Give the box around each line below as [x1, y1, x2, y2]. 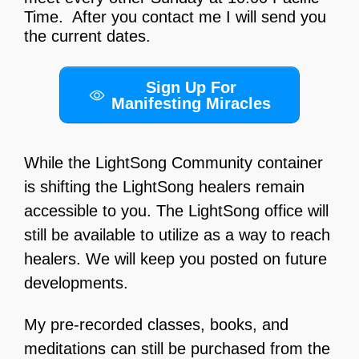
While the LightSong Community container [24, 154, 323, 172]
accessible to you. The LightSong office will [24, 202, 329, 220]
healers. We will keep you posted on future [24, 250, 327, 268]
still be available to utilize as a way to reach [24, 226, 330, 244]
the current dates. [24, 27, 151, 46]
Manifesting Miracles [111, 94, 271, 112]
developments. [24, 274, 128, 292]
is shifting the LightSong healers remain [24, 178, 305, 196]
